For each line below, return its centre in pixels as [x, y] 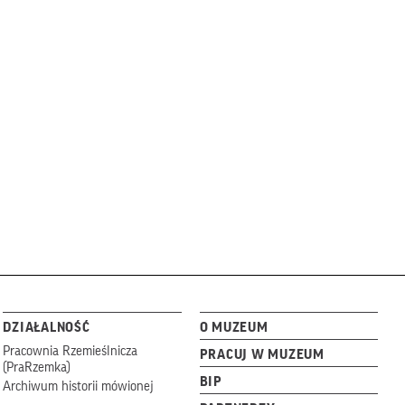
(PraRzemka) [37, 367]
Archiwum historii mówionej [78, 386]
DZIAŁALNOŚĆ [47, 328]
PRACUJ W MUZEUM [262, 355]
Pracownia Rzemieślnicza [71, 351]
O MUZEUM [234, 328]
